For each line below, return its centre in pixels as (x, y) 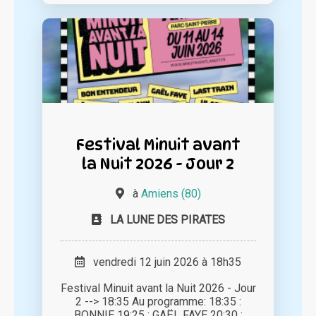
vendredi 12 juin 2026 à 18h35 (163, 262)
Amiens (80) (171, 194)
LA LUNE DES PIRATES (167, 220)
